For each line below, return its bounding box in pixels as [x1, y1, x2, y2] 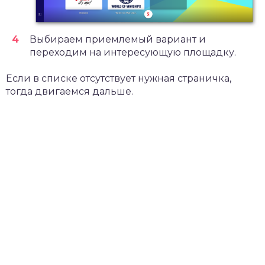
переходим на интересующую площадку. [30, 47, 236, 59]
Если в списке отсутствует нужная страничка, [6, 73, 231, 85]
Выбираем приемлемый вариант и [30, 34, 206, 46]
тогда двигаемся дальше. [6, 86, 133, 98]
